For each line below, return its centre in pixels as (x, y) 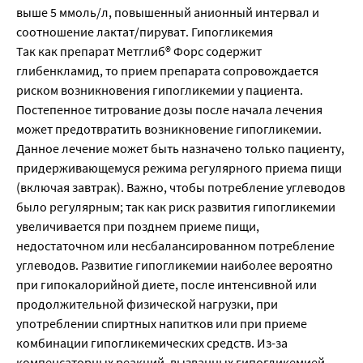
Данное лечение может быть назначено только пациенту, (180, 149)
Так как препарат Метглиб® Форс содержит (139, 51)
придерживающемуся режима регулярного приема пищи (179, 168)
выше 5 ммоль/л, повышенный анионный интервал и (168, 13)
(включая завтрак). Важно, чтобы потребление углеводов (181, 188)
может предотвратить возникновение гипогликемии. (169, 129)
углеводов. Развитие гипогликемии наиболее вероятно (175, 265)
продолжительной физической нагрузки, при (147, 304)
